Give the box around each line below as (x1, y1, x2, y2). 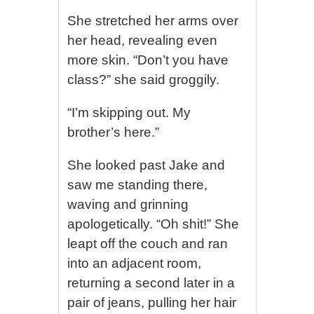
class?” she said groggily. (67, 72, 220, 87)
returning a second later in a (67, 275, 235, 290)
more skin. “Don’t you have (67, 53, 229, 67)
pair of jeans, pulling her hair (67, 295, 237, 310)
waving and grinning (67, 197, 189, 212)
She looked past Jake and (67, 158, 226, 172)
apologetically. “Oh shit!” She (67, 217, 240, 231)
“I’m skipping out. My (67, 105, 191, 120)
